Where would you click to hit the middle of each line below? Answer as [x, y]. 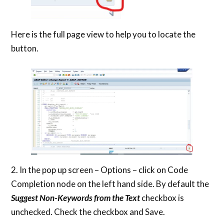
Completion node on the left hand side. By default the [110, 183]
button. [25, 48]
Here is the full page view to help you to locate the [103, 34]
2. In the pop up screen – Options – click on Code [100, 169]
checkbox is [163, 197]
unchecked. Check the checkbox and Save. [88, 211]
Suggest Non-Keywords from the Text [76, 197]
